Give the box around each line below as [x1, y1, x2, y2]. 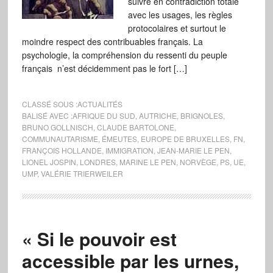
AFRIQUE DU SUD [72, 110, 135, 121]
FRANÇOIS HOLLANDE [21, 145, 102, 155]
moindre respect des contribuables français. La [21, 35, 203, 48]
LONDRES [79, 157, 116, 167]
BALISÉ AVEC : [21, 110, 73, 121]
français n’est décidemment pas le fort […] [21, 62, 187, 74]
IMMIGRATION [105, 145, 154, 155]
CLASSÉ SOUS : [21, 99, 77, 109]
